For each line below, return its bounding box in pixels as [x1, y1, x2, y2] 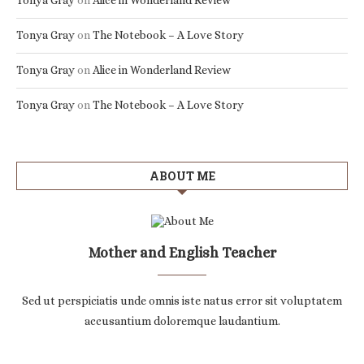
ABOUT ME [149, 168, 215, 184]
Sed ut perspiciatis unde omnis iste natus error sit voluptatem [22, 294, 342, 308]
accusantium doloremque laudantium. [84, 314, 280, 328]
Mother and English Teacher [88, 245, 276, 262]
